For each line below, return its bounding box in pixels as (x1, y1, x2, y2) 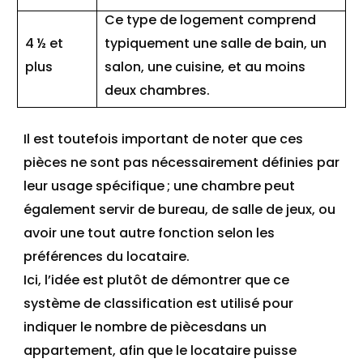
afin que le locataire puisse (116, 341, 297, 360)
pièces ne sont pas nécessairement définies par (23, 153, 340, 172)
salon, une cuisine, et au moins (105, 58, 305, 76)
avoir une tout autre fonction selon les (23, 224, 275, 242)
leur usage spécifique (23, 177, 164, 195)
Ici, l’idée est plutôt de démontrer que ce (23, 271, 289, 289)
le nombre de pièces (80, 318, 214, 336)
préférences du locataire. (23, 247, 190, 266)
